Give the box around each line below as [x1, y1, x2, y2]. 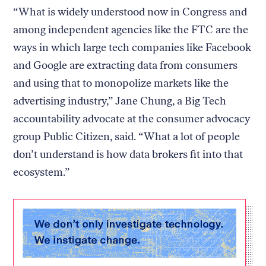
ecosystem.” [13, 165, 70, 179]
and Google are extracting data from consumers [13, 58, 238, 72]
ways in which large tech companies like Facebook [13, 40, 252, 54]
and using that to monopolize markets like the [13, 76, 229, 90]
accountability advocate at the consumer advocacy [13, 112, 251, 125]
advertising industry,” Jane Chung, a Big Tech [13, 94, 227, 107]
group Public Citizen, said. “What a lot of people [13, 129, 240, 143]
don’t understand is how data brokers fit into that [13, 147, 243, 161]
